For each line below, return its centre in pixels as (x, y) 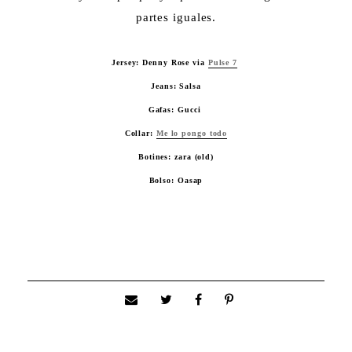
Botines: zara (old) (176, 157)
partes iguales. (176, 18)
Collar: (140, 134)
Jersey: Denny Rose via (160, 63)
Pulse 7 (223, 63)
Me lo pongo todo (192, 134)
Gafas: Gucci (176, 110)
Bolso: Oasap (176, 181)
